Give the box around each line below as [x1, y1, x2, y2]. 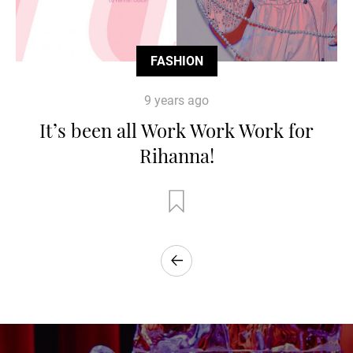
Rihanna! [139, 142, 214, 168]
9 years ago [144, 92, 209, 108]
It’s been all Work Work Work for [39, 117, 314, 143]
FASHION [150, 53, 203, 69]
